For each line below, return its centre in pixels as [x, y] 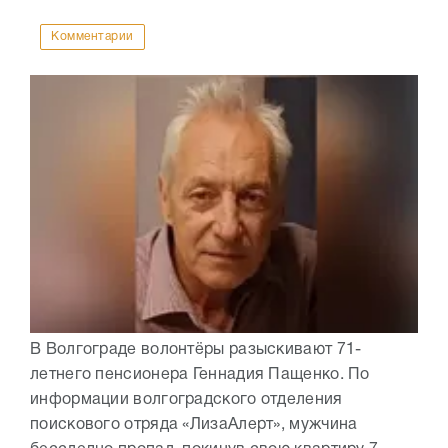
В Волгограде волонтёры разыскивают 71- [196, 350]
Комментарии [92, 37]
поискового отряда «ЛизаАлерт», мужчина [194, 425]
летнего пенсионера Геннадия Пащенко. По [200, 375]
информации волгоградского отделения [186, 400]
